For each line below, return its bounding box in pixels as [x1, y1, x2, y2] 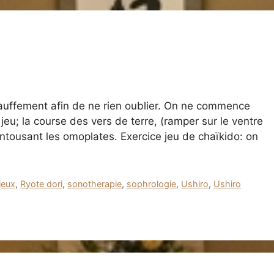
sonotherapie [67, 178, 122, 189]
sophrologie [127, 178, 177, 189]
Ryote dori [20, 178, 63, 189]
